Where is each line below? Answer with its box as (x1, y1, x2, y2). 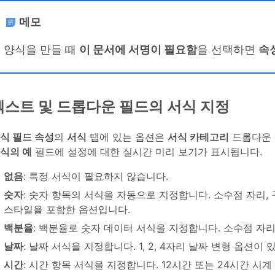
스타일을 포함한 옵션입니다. (4, 203, 130, 216)
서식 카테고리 (168, 131, 229, 144)
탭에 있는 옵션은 (87, 131, 168, 144)
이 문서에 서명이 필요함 (79, 42, 197, 56)
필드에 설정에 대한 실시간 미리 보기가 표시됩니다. (32, 145, 265, 158)
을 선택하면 (197, 42, 258, 56)
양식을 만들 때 (4, 42, 79, 56)
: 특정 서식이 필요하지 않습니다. (23, 170, 168, 183)
